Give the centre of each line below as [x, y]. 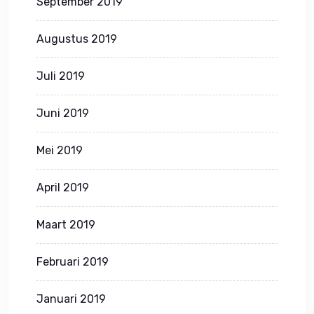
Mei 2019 [60, 150]
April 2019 [63, 187]
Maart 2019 [66, 224]
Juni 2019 [63, 113]
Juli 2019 [61, 76]
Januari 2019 [71, 299]
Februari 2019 [73, 261]
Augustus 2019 [77, 39]
